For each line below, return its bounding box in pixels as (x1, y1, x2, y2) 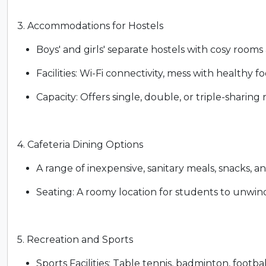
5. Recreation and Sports (17, 234, 133, 246)
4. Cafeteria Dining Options (17, 139, 143, 151)
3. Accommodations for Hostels (17, 20, 163, 32)
